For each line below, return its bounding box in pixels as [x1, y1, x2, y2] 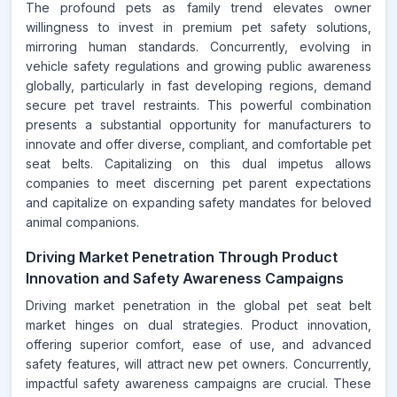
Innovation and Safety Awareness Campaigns [26, 269, 344, 287]
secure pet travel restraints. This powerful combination [26, 97, 371, 113]
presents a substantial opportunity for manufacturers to [26, 117, 371, 132]
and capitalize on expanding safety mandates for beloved [26, 195, 371, 210]
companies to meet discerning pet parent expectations [26, 175, 371, 191]
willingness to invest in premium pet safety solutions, [26, 19, 371, 35]
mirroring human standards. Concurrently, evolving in [26, 39, 371, 54]
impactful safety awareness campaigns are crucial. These [26, 376, 371, 391]
